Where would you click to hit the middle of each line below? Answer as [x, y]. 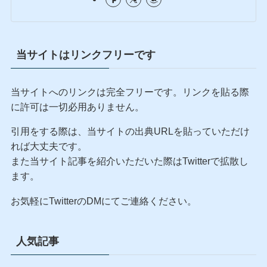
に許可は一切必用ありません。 [77, 107]
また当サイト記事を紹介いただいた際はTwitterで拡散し [129, 161]
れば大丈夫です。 [49, 146]
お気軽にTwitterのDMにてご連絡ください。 [103, 201]
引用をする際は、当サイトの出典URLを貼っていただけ [130, 131]
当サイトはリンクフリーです [86, 55]
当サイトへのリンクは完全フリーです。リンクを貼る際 [130, 92]
